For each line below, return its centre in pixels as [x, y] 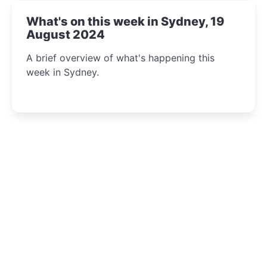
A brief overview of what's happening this [120, 58]
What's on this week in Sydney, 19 [125, 21]
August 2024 [66, 34]
